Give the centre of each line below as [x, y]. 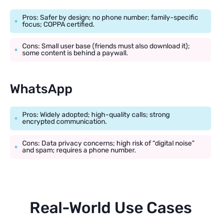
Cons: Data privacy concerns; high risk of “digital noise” [108, 144]
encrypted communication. [65, 122]
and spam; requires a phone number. [79, 150]
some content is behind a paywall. [75, 53]
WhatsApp [41, 89]
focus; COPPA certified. [58, 25]
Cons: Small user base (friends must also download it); [106, 46]
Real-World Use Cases [110, 208]
